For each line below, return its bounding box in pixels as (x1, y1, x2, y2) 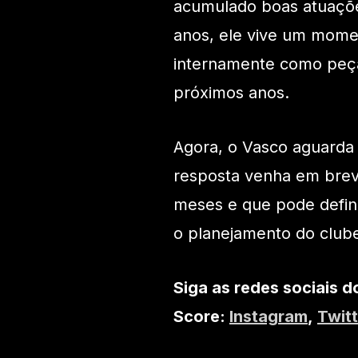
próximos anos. (173, 83, 289, 103)
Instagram (229, 307, 308, 327)
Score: (173, 307, 229, 327)
